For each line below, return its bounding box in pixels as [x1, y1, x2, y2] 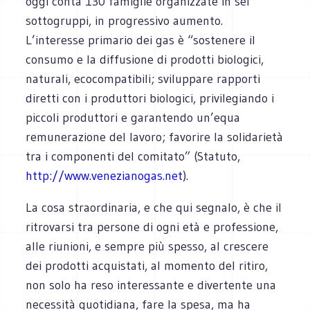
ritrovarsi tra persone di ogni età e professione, [26, 219, 279, 235]
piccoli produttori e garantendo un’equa [26, 109, 241, 125]
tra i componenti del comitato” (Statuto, [26, 148, 241, 164]
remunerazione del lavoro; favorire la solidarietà [26, 129, 284, 145]
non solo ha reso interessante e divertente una [26, 277, 277, 293]
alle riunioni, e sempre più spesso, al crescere [26, 238, 269, 254]
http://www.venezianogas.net [26, 167, 183, 183]
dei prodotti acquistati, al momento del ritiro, [26, 257, 268, 273]
